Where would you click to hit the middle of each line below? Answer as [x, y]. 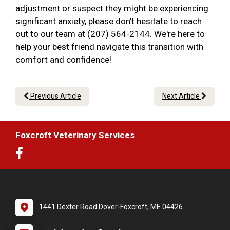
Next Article [182, 96]
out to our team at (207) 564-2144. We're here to [110, 34]
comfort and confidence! [64, 60]
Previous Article [55, 96]
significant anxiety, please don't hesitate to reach [109, 21]
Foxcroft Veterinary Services [75, 135]
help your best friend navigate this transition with [109, 47]
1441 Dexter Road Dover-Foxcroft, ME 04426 [111, 207]
